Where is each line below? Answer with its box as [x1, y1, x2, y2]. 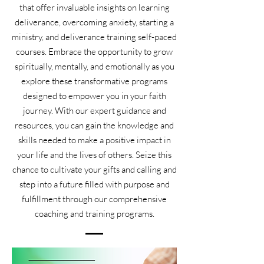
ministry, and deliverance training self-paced [12, 31, 177, 42]
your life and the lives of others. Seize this [17, 148, 171, 160]
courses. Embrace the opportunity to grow [16, 45, 173, 57]
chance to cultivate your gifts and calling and [12, 163, 177, 175]
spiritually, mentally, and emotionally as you [14, 60, 174, 72]
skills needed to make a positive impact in [18, 134, 171, 146]
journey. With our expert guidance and [22, 104, 166, 116]
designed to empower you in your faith [22, 90, 166, 101]
